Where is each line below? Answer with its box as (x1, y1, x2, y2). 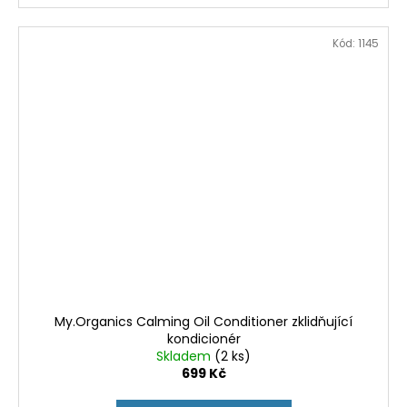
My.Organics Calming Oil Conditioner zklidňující (55, 313, 352, 332)
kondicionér (166, 330, 241, 349)
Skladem (156, 347, 214, 366)
